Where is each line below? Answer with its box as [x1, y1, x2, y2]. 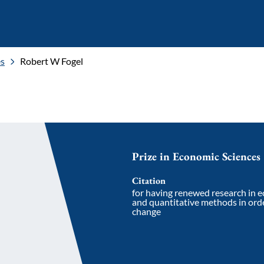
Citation [132, 174, 166, 187]
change [132, 206, 161, 217]
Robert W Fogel [20, 55, 83, 67]
